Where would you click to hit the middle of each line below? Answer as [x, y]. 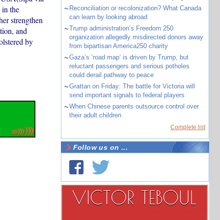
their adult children [95, 115]
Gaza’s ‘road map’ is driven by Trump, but [129, 57]
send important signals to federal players [127, 95]
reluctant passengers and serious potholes [129, 66]
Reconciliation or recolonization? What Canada [135, 8]
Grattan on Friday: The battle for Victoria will [132, 86]
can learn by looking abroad [108, 17]
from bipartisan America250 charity [118, 46]
